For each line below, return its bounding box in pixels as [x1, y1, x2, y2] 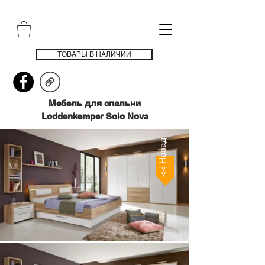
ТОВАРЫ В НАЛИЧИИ [57, 50, 131, 59]
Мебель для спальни [49, 98, 141, 109]
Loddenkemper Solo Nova [41, 111, 148, 122]
